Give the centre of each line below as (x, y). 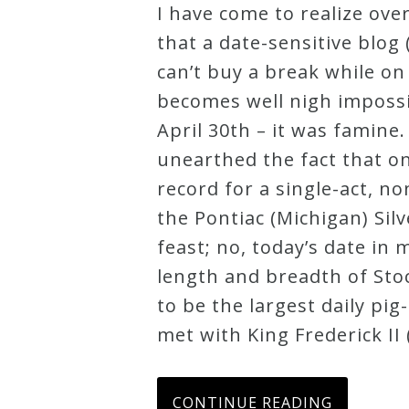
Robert (78, 25)
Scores (77, 83)
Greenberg (93, 54)
